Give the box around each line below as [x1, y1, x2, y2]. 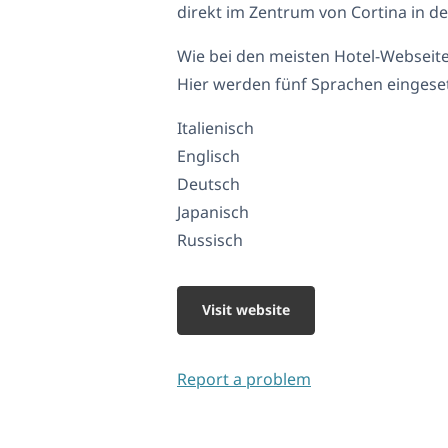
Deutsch [177, 173, 240, 196]
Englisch [177, 145, 240, 168]
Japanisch [177, 201, 249, 224]
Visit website [202, 300, 290, 320]
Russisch [177, 229, 243, 252]
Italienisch [177, 117, 254, 140]
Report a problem [177, 368, 311, 391]
